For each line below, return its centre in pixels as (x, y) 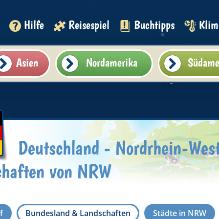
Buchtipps (154, 25)
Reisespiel (89, 25)
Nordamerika (112, 62)
